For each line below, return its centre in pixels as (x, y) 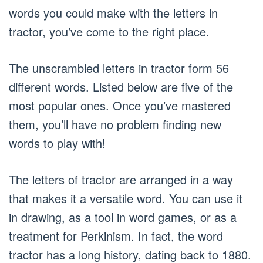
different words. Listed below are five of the (121, 87)
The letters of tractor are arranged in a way (121, 179)
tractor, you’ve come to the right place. (109, 31)
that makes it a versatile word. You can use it (126, 198)
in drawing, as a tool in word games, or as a (123, 217)
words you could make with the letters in (113, 13)
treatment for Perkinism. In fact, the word (116, 236)
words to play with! (57, 143)
